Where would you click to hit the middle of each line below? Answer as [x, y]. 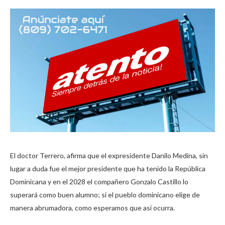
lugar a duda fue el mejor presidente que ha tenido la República [108, 168]
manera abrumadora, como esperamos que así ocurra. [92, 207]
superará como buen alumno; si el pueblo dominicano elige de [105, 194]
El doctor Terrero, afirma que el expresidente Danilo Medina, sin [109, 155]
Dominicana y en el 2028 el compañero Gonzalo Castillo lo [99, 181]
